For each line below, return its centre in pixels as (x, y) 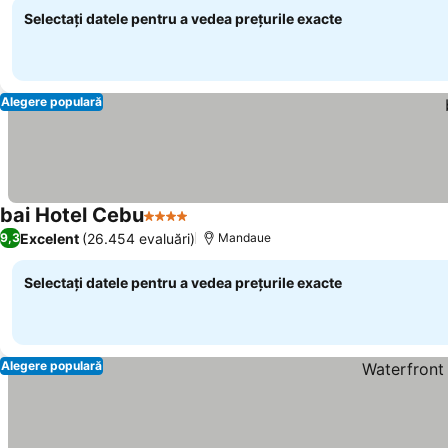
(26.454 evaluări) (138, 238)
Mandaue (244, 237)
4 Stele (169, 226)
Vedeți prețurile (249, 226)
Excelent (49, 238)
